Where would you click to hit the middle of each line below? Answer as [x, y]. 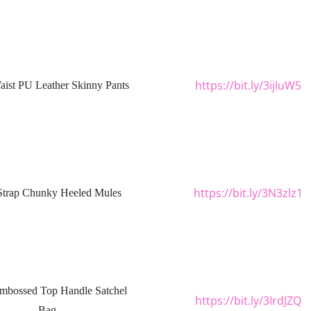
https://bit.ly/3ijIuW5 [248, 85]
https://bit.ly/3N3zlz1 [248, 193]
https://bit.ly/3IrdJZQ [248, 300]
